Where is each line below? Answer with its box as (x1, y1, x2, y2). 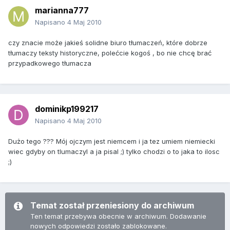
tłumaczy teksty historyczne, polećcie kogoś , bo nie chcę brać (8, 49, 212, 57)
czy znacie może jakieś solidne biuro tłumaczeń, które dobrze (8, 39, 207, 47)
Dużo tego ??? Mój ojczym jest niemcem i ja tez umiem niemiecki (8, 137, 215, 146)
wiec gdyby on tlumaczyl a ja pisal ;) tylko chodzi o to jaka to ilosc (8, 147, 220, 156)
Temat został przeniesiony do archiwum (30, 200, 194, 211)
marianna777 (35, 5, 89, 16)
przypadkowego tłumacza (8, 59, 91, 68)
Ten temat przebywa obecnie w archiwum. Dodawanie (30, 212, 206, 221)
